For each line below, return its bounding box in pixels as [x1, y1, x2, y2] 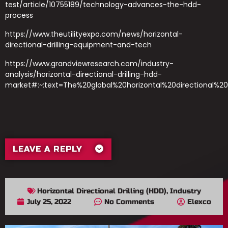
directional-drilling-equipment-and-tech [5, 40, 152, 50]
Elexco [187, 197, 211, 206]
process [5, 10, 33, 20]
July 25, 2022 [27, 197, 71, 206]
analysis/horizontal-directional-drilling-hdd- [5, 69, 162, 79]
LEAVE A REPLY [13, 144, 85, 154]
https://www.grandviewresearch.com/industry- [5, 59, 174, 69]
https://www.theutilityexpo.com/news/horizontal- [5, 29, 183, 39]
